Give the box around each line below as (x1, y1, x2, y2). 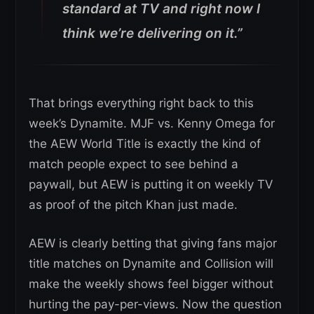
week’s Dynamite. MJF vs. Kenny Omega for (29, 116, 275, 131)
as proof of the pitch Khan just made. (29, 198, 238, 212)
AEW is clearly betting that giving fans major (29, 236, 277, 251)
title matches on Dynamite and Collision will (29, 257, 273, 271)
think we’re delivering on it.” (62, 25, 243, 42)
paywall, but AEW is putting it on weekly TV (29, 177, 273, 192)
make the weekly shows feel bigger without (29, 277, 273, 292)
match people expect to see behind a (29, 157, 238, 172)
